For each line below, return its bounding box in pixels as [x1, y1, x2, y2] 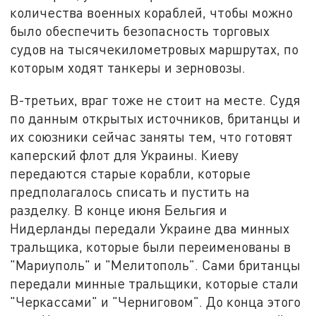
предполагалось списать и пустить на [10, 183, 250, 200]
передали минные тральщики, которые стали [10, 274, 299, 291]
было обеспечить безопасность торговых [10, 22, 270, 39]
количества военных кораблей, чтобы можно [10, 4, 293, 20]
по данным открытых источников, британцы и [10, 109, 301, 126]
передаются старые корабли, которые [10, 164, 251, 181]
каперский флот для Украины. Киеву [10, 146, 239, 163]
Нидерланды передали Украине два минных [10, 219, 290, 236]
